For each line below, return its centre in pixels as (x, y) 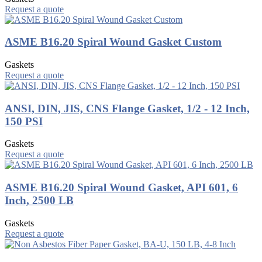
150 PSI (24, 121)
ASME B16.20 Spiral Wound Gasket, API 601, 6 (121, 188)
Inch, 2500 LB (39, 201)
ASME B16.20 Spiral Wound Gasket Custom (113, 42)
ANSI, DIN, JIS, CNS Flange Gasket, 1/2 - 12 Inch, (127, 108)
